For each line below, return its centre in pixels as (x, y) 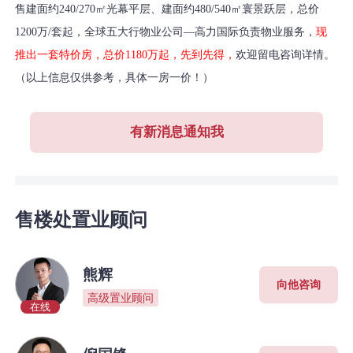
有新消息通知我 (176, 132)
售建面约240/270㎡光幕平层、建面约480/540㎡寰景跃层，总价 (167, 9)
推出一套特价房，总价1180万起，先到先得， (126, 54)
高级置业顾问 (120, 297)
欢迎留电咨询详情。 (286, 54)
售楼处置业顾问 (82, 220)
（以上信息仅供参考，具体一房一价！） (115, 77)
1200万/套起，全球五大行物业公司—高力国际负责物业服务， (166, 32)
